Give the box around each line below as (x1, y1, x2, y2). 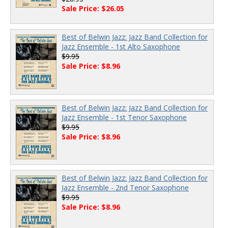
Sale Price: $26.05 (62, 4, 124, 13)
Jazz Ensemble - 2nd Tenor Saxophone (62, 183, 189, 193)
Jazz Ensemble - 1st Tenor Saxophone (62, 112, 187, 122)
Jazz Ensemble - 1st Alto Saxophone (62, 42, 180, 51)
